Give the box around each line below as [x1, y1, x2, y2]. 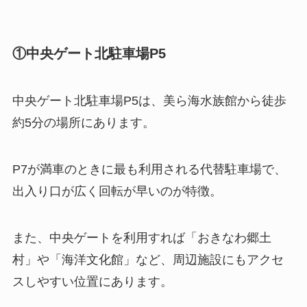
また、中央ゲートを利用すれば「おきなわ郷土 [12, 230, 271, 245]
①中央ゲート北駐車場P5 [12, 45, 166, 61]
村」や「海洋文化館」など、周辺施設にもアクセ [12, 252, 284, 267]
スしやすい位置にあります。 [12, 274, 173, 288]
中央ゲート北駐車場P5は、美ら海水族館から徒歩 [12, 93, 286, 108]
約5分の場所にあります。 [12, 115, 155, 130]
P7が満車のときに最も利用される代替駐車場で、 [12, 162, 286, 176]
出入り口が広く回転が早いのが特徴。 [12, 184, 222, 198]
